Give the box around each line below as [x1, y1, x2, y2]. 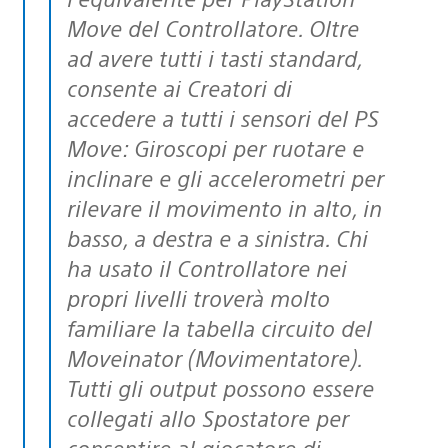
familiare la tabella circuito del [67, 312, 372, 342]
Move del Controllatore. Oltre [67, 12, 359, 42]
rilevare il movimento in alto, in [67, 192, 382, 222]
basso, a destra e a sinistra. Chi [67, 222, 368, 252]
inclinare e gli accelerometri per [67, 162, 384, 192]
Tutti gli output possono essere [67, 372, 374, 402]
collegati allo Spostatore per [67, 402, 349, 432]
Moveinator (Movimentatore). [67, 342, 362, 372]
